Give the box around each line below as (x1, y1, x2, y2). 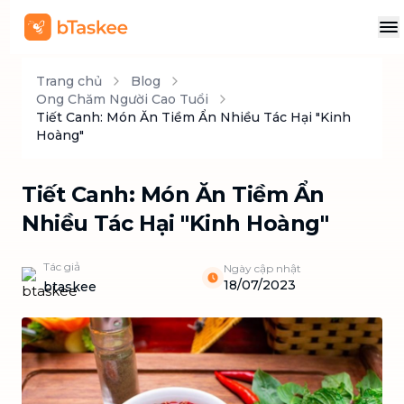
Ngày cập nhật (224, 262, 301, 275)
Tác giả (43, 260, 80, 273)
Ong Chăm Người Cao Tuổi (36, 91, 208, 107)
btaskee (43, 279, 96, 295)
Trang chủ (36, 73, 102, 89)
